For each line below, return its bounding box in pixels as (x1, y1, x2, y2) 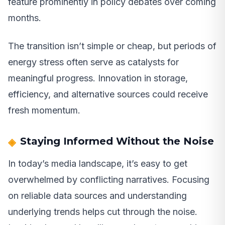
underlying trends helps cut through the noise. (8, 206, 197, 217)
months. (8, 12, 41, 23)
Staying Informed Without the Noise (20, 135, 214, 147)
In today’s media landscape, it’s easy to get (8, 158, 187, 169)
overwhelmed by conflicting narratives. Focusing (8, 174, 209, 185)
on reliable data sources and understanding (8, 190, 187, 201)
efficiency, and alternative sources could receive (8, 88, 208, 99)
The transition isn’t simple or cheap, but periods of (8, 40, 216, 51)
